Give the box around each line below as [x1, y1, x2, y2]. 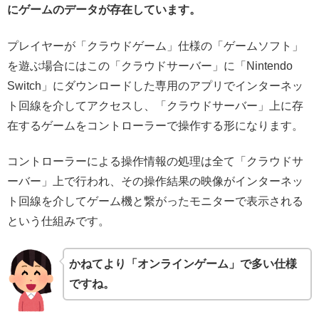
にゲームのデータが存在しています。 [7, 4, 201, 16]
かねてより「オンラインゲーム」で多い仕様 [69, 257, 298, 270]
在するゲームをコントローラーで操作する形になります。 [7, 119, 303, 132]
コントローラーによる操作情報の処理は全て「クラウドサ [7, 155, 303, 168]
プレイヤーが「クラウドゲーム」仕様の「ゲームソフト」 [7, 39, 303, 52]
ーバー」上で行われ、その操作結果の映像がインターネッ [7, 175, 303, 188]
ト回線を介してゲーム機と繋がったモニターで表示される [7, 195, 303, 208]
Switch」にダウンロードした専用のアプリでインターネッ [7, 79, 303, 92]
